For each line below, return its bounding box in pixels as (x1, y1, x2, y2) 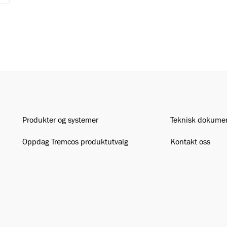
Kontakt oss (170, 138, 211, 146)
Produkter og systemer (22, 116, 98, 125)
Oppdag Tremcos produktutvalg (22, 138, 128, 146)
